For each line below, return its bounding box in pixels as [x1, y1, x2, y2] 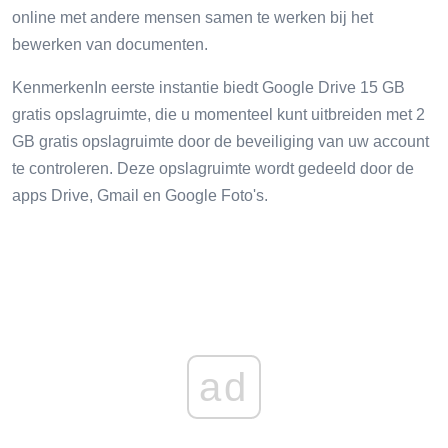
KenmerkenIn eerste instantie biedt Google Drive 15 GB [12, 78, 405, 96]
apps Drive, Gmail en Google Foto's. [12, 186, 268, 204]
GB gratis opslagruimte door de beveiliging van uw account [12, 132, 429, 150]
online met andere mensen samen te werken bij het [12, 8, 373, 26]
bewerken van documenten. [12, 35, 208, 53]
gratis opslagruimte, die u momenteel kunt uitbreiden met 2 [12, 105, 425, 123]
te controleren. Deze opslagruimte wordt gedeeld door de [12, 159, 414, 177]
